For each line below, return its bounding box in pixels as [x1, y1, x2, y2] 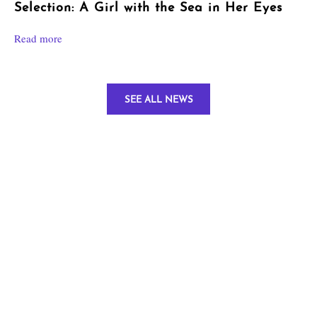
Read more [14, 31, 62, 45]
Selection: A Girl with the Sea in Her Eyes [14, 1, 282, 15]
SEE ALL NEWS [124, 96, 193, 105]
